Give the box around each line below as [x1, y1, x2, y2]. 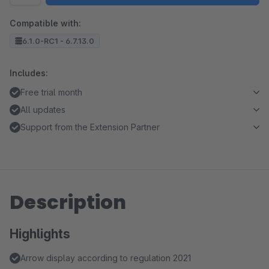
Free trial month [20, 87, 82, 97]
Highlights [10, 226, 70, 241]
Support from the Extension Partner [20, 122, 160, 132]
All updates [20, 104, 65, 115]
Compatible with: [10, 18, 81, 28]
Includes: [10, 68, 48, 78]
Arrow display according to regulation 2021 [20, 253, 191, 263]
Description [10, 189, 126, 216]
